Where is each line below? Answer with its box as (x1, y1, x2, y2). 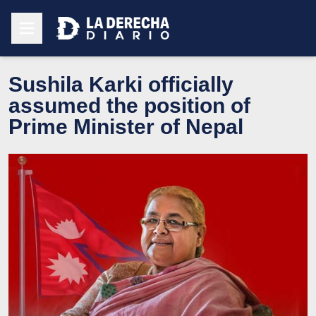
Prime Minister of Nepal (8, 114, 243, 138)
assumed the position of (8, 93, 250, 117)
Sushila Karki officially (8, 72, 233, 96)
